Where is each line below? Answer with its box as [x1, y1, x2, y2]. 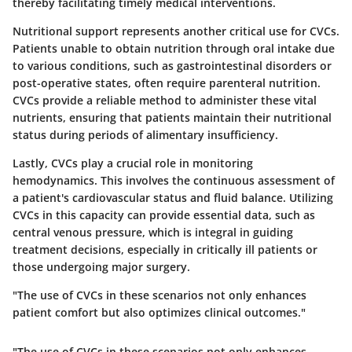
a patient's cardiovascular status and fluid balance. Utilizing [13, 190, 333, 206]
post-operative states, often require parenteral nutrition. [13, 75, 321, 91]
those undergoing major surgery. [13, 259, 190, 275]
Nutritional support [13, 24, 119, 39]
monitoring [192, 156, 253, 171]
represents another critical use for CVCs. [119, 24, 339, 39]
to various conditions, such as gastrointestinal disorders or [13, 58, 332, 74]
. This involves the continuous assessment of [94, 173, 335, 189]
